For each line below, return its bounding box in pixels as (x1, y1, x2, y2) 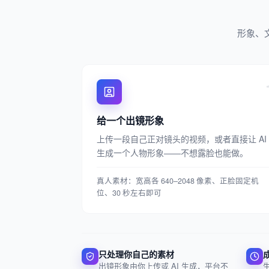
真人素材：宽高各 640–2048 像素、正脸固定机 (97, 175, 259, 186)
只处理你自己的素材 (98, 247, 174, 260)
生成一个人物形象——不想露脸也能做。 (97, 146, 248, 159)
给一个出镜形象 (97, 113, 164, 127)
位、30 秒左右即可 (97, 187, 162, 198)
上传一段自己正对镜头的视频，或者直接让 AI (97, 132, 267, 145)
